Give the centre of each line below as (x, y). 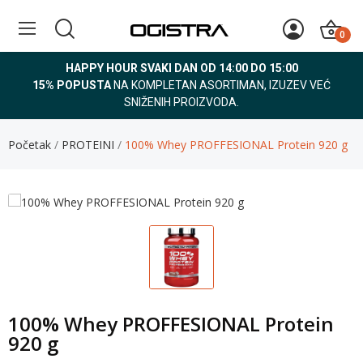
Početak (30, 145)
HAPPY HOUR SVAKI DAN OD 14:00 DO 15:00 (181, 68)
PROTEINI (88, 145)
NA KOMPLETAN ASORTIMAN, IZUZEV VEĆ (221, 85)
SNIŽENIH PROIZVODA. (181, 102)
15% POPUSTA (72, 85)
